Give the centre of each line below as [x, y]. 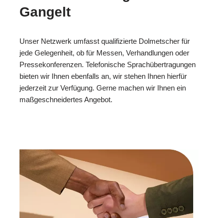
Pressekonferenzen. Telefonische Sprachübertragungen [108, 65]
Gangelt [45, 12]
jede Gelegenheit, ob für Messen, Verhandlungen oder [104, 53]
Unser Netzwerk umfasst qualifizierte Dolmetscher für [105, 41]
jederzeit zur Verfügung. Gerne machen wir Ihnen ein [103, 88]
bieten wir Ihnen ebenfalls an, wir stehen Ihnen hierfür [103, 76]
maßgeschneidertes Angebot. [66, 100]
